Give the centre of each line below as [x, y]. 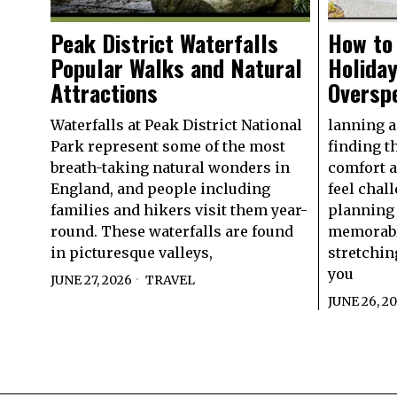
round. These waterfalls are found [172, 231]
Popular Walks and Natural [176, 67]
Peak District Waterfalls [164, 43]
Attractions [107, 92]
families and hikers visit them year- [179, 210]
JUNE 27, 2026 [91, 280]
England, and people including [160, 188]
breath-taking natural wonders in [170, 167]
